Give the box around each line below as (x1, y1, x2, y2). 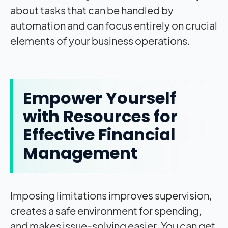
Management (23, 141, 137, 164)
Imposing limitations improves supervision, (10, 188, 212, 202)
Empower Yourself (23, 86, 176, 109)
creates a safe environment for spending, (10, 204, 202, 217)
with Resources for (23, 104, 178, 128)
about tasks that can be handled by (10, 3, 174, 16)
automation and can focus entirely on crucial (10, 18, 217, 32)
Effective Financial (23, 123, 176, 146)
